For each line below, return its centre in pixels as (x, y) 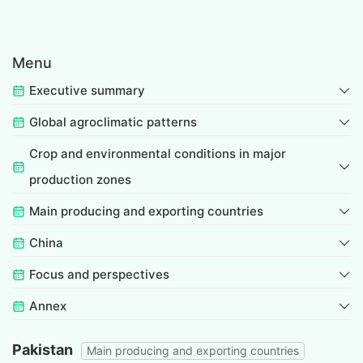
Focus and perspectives (99, 275)
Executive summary (87, 91)
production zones (80, 180)
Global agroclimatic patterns (113, 122)
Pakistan (43, 350)
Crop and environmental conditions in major (158, 154)
